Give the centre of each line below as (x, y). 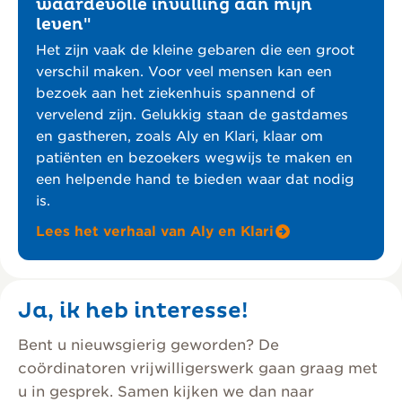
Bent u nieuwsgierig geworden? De (149, 345)
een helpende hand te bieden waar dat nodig (195, 180)
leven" (64, 25)
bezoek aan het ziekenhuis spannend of (175, 94)
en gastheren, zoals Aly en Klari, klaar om (179, 137)
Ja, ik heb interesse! (133, 312)
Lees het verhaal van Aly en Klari (155, 232)
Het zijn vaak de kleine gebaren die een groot (195, 51)
